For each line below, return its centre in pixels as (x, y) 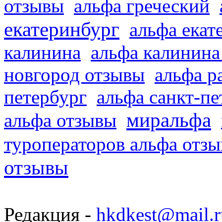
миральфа (169, 120)
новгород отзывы (74, 75)
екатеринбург (62, 29)
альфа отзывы (60, 120)
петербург (45, 97)
